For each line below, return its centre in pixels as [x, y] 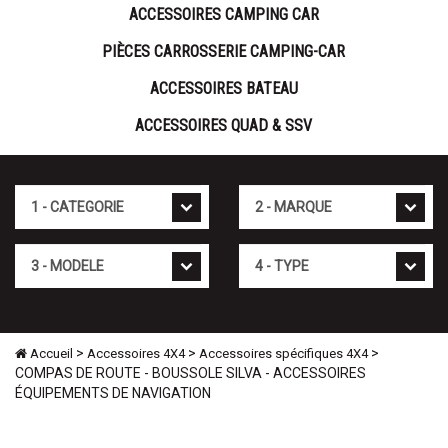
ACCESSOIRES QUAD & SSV [223, 126]
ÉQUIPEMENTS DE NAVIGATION [113, 393]
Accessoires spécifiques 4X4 [283, 354]
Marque [262, 194]
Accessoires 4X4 [136, 354]
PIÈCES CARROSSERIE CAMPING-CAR [223, 52]
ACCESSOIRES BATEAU [223, 89]
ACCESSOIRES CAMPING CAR [223, 15]
